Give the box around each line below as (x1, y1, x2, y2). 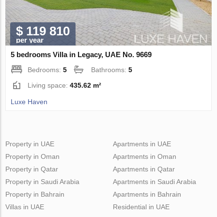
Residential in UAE (112, 202, 170, 211)
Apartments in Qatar (112, 165, 175, 173)
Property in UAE (5, 139, 55, 148)
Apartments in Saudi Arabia (112, 177, 196, 186)
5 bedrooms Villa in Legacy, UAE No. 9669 (11, 50, 152, 59)
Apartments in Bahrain (112, 190, 181, 198)
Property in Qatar (5, 165, 59, 173)
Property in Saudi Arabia (5, 177, 80, 186)
